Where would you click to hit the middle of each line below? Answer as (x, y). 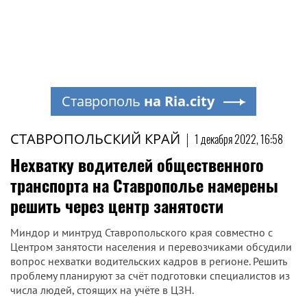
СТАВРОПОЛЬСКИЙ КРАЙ (95, 139)
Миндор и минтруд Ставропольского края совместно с (142, 232)
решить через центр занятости (117, 206)
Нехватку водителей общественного (137, 164)
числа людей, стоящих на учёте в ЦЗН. (102, 290)
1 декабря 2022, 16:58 (239, 139)
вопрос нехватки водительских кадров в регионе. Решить (148, 261)
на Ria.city (179, 101)
